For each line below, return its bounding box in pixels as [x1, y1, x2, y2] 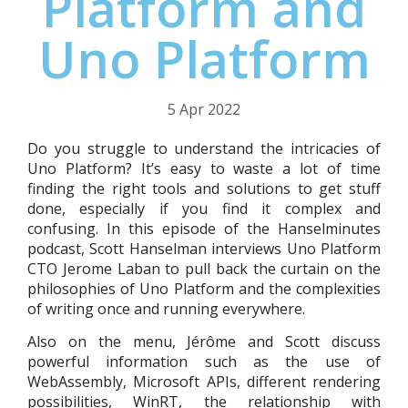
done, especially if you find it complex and [27, 199, 381, 219]
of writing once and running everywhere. [27, 299, 305, 319]
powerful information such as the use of [27, 352, 381, 372]
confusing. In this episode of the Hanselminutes [27, 219, 381, 239]
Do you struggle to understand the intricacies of [27, 138, 381, 158]
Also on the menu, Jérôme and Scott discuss [27, 331, 381, 352]
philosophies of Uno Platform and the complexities [27, 279, 381, 299]
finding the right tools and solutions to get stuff [27, 178, 381, 199]
